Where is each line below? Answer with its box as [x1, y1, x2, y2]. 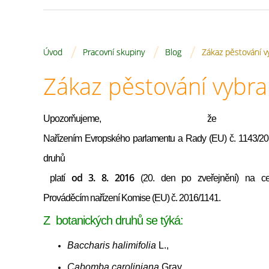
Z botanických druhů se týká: [43, 214, 183, 227]
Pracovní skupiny [83, 46, 145, 58]
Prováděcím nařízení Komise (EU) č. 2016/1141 [43, 193, 219, 203]
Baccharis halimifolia [67, 240, 156, 250]
